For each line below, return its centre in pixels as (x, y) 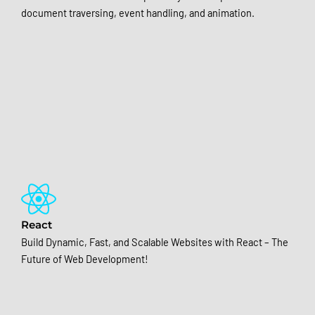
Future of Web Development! (85, 258)
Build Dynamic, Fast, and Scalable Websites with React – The (155, 242)
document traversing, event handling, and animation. (138, 12)
